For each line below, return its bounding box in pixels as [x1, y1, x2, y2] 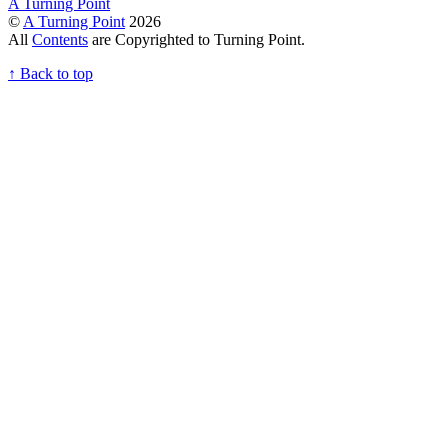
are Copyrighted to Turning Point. [88, 30, 305, 48]
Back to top [20, 64, 93, 82]
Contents [32, 30, 88, 48]
